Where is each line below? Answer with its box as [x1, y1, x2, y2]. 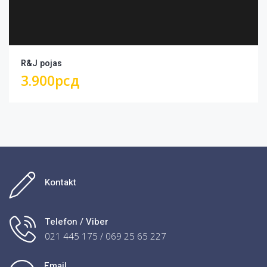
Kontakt [45, 175, 76, 189]
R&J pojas [21, 57, 63, 70]
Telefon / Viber [45, 215, 108, 228]
